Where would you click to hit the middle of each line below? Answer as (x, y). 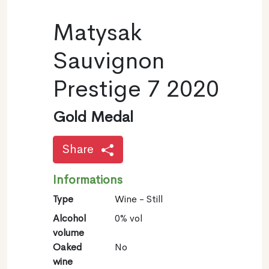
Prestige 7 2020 (136, 89)
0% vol (128, 218)
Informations (88, 180)
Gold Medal (93, 117)
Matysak (97, 32)
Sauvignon (109, 60)
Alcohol (69, 218)
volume (68, 232)
